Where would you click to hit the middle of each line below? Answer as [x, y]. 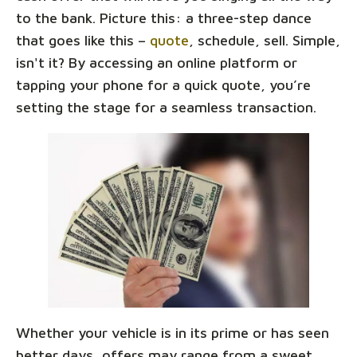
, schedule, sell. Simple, [265, 40]
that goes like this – [83, 40]
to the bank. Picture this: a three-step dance [164, 18]
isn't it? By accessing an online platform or [157, 62]
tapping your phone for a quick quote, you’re [163, 84]
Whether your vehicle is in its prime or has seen [173, 332]
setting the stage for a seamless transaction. [166, 107]
